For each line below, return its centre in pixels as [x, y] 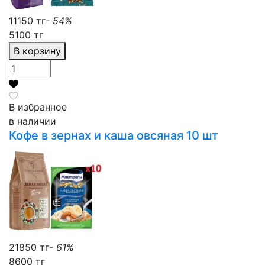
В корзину [42, 51]
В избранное [38, 107]
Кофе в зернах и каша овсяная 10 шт [114, 135]
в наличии [33, 121]
